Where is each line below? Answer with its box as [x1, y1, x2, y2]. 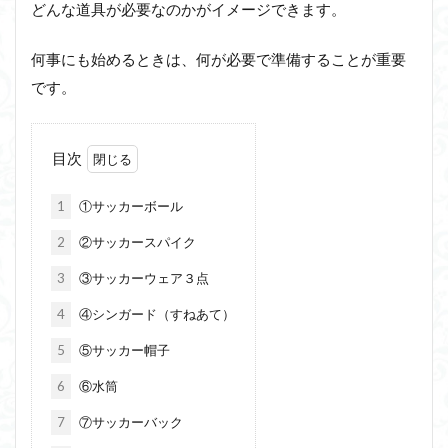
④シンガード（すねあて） [75, 305, 235, 322]
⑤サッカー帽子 [75, 341, 170, 358]
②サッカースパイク [75, 233, 196, 250]
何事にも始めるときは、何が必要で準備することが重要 [31, 49, 406, 68]
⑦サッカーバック [75, 413, 183, 430]
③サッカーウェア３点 [75, 269, 209, 286]
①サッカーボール [75, 197, 183, 214]
